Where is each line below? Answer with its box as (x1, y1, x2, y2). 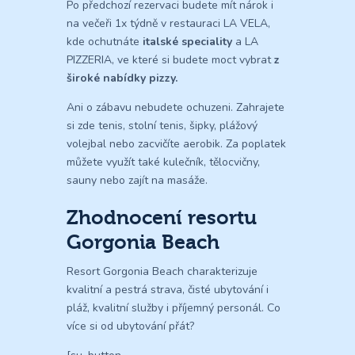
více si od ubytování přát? (67, 318, 194, 334)
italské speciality (143, 33, 232, 49)
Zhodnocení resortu (67, 205, 257, 229)
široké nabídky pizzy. (67, 70, 177, 86)
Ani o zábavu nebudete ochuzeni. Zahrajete (67, 99, 284, 115)
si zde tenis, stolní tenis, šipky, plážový (67, 117, 258, 133)
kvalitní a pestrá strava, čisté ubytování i (67, 281, 269, 297)
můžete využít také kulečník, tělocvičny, (67, 154, 260, 170)
